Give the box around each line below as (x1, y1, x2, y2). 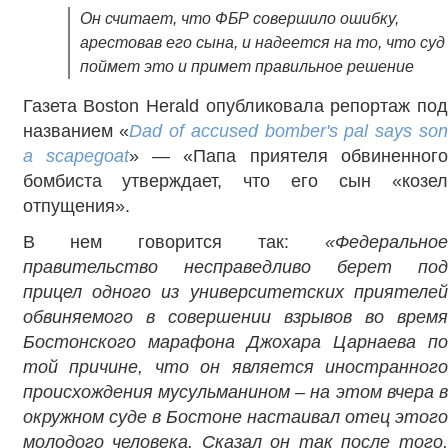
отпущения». (22, 196, 130, 217)
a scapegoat (22, 146, 129, 167)
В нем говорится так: (22, 232, 325, 253)
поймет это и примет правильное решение (79, 58, 414, 76)
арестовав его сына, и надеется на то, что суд (79, 34, 445, 52)
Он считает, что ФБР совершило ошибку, (79, 10, 399, 28)
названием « (22, 121, 130, 142)
